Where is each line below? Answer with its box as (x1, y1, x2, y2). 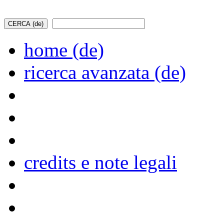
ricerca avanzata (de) (24, 61, 186, 83)
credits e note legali (24, 151, 177, 173)
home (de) (24, 39, 104, 60)
